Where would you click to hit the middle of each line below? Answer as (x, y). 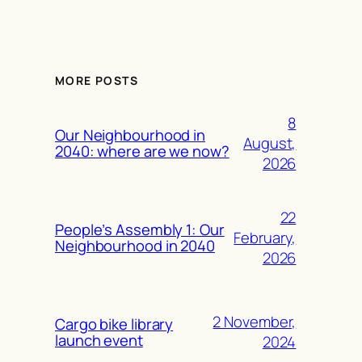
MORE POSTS (97, 81)
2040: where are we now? (142, 152)
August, (270, 143)
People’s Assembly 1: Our (140, 229)
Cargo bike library (114, 324)
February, (265, 237)
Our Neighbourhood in (130, 135)
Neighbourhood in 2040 (135, 246)
